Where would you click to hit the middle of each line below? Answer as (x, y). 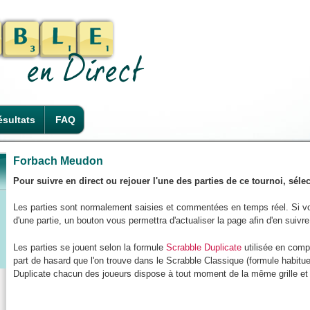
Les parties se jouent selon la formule (90, 247)
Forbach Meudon (58, 161)
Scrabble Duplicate (204, 247)
